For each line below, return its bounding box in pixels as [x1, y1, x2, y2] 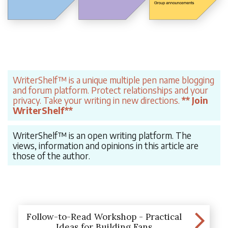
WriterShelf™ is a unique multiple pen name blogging [12, 74, 214, 86]
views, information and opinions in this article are [12, 139, 198, 151]
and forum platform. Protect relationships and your [12, 84, 208, 96]
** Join [179, 95, 208, 106]
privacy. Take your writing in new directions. [12, 95, 180, 106]
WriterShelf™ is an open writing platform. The [12, 129, 191, 141]
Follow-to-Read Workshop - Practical [26, 211, 182, 223]
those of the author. [12, 150, 90, 161]
